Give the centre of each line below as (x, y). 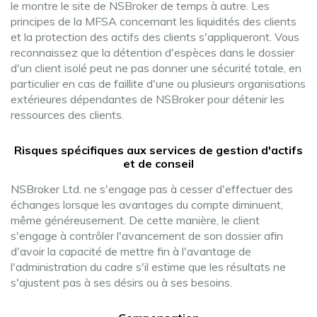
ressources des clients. (67, 115)
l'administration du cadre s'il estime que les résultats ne (148, 267)
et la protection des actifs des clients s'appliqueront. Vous (155, 37)
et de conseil (158, 163)
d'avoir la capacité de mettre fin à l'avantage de (131, 251)
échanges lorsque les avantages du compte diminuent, (147, 204)
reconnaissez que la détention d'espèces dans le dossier (152, 52)
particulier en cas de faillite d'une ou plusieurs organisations (158, 83)
